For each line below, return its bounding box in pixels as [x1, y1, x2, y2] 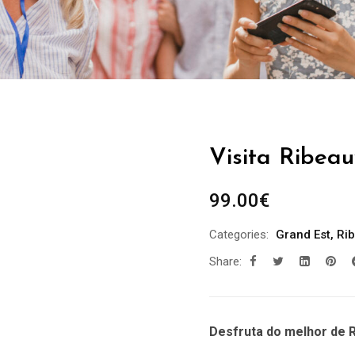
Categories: [209, 227, 269, 242]
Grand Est [276, 227, 330, 242]
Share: [209, 254, 242, 269]
